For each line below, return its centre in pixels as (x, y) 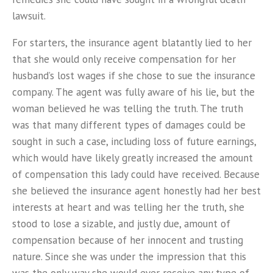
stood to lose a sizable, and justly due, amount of (121, 224)
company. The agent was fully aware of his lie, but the (133, 92)
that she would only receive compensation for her (124, 59)
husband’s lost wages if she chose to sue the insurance (134, 76)
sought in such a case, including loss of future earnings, (134, 141)
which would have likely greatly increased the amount (133, 158)
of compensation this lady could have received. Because (136, 174)
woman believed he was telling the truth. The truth (128, 108)
